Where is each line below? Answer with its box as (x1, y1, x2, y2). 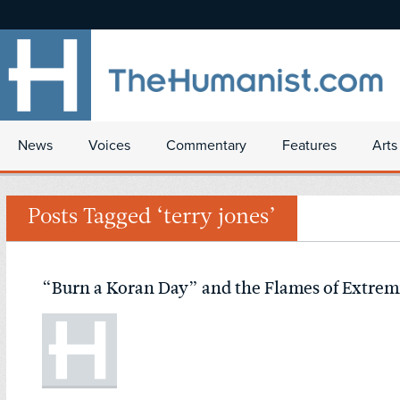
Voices (88, 137, 130, 154)
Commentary (166, 137, 246, 154)
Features (282, 137, 337, 154)
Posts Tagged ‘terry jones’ (28, 207, 276, 229)
